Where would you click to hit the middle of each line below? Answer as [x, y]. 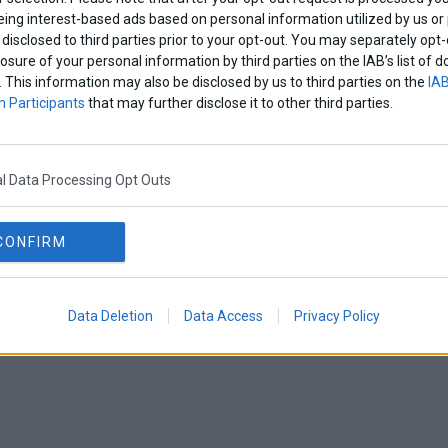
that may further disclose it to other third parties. [239, 102]
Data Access [223, 315]
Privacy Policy [337, 315]
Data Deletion [110, 315]
